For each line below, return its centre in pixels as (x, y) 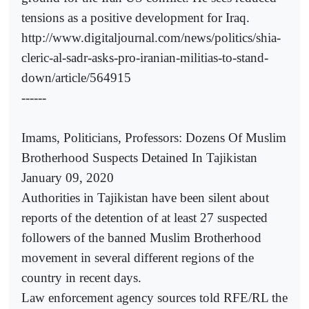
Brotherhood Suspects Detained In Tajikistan (139, 157)
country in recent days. (81, 277)
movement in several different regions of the (138, 257)
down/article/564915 (76, 77)
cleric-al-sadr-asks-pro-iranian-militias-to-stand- (145, 57)
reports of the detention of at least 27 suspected (144, 217)
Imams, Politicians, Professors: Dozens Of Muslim (154, 137)
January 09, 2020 (68, 177)
